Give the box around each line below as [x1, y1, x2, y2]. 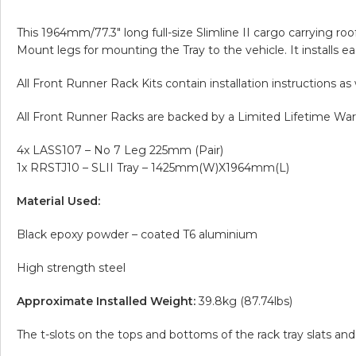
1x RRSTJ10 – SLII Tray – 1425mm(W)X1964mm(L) [17, 160, 289, 175]
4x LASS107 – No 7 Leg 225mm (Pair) [17, 142, 223, 157]
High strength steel [17, 260, 126, 275]
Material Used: [17, 193, 100, 208]
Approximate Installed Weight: [17, 293, 195, 308]
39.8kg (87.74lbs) [195, 293, 292, 308]
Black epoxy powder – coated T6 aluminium [17, 226, 257, 242]
